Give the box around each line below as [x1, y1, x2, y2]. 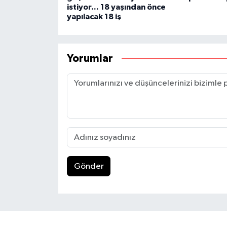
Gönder [73, 162, 104, 171]
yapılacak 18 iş [66, 13, 121, 21]
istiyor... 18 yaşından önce [66, 3, 166, 12]
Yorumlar [66, 53, 113, 64]
